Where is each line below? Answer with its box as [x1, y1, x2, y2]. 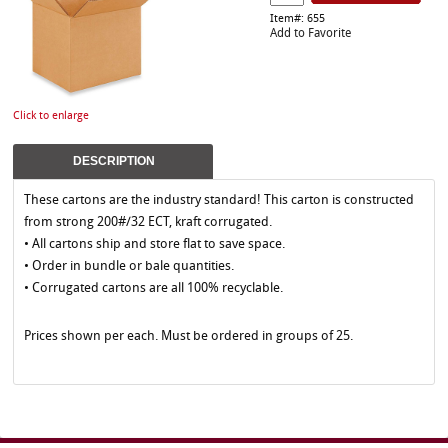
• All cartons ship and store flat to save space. [24, 238, 288, 251]
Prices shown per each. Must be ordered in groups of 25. [24, 330, 353, 343]
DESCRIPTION [73, 154, 155, 168]
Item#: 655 [270, 14, 325, 25]
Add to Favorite [270, 28, 351, 41]
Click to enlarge [13, 111, 89, 122]
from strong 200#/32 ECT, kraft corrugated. [24, 216, 275, 229]
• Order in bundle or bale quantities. [24, 260, 237, 273]
